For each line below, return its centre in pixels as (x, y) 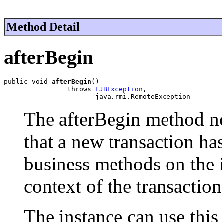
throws (50, 89)
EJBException (119, 89)
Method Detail (43, 27)
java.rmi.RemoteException (97, 97)
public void (28, 82)
